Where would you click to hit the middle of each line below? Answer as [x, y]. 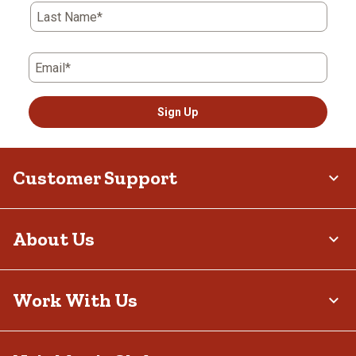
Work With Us [75, 300]
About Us [54, 239]
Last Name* [70, 17]
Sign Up [178, 112]
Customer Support [95, 178]
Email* [53, 68]
